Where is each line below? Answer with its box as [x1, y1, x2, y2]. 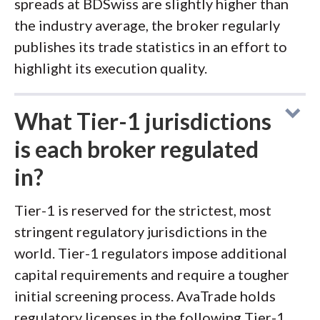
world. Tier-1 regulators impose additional [14, 244, 287, 261]
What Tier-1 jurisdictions [14, 107, 271, 135]
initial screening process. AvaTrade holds [14, 287, 276, 304]
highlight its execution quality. [14, 59, 207, 76]
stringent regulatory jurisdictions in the [14, 223, 267, 240]
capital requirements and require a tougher [14, 266, 289, 283]
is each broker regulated [14, 135, 259, 163]
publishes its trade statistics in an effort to [14, 38, 287, 55]
